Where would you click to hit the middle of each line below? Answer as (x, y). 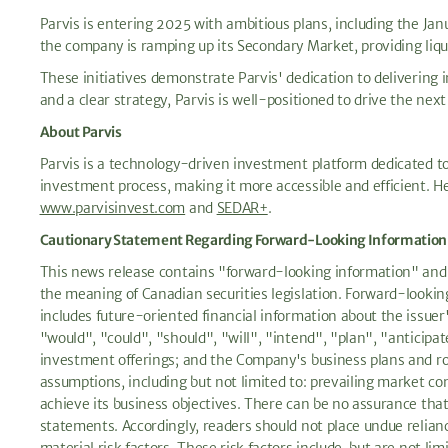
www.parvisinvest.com (112, 208)
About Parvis (80, 132)
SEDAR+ (242, 208)
